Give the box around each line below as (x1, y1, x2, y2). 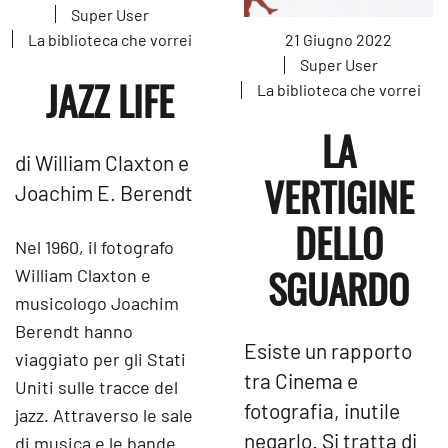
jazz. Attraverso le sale (15, 403, 193, 426)
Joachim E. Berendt (15, 179, 193, 205)
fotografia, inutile (244, 398, 400, 424)
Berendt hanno (15, 319, 133, 342)
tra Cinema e (244, 368, 358, 394)
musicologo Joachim (15, 291, 179, 314)
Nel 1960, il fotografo (15, 235, 174, 258)
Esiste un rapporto (244, 338, 412, 364)
